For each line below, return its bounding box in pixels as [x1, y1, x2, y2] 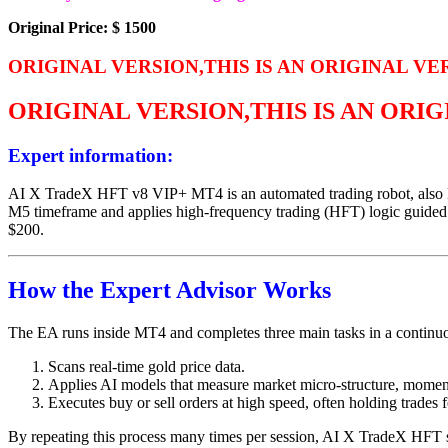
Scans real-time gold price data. [48, 358, 245, 376]
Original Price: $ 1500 [8, 19, 156, 37]
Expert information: [8, 144, 173, 166]
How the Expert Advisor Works [8, 277, 331, 304]
